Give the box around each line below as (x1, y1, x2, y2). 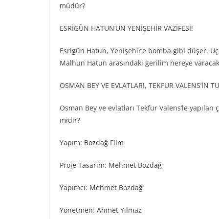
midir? (60, 115, 80, 125)
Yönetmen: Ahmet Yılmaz (60, 205, 142, 215)
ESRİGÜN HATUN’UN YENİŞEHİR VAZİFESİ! (60, 23, 193, 33)
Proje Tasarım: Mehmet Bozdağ (60, 160, 162, 170)
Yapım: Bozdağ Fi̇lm (60, 138, 124, 148)
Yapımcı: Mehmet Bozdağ (60, 183, 143, 193)
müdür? (60, 1, 85, 11)
